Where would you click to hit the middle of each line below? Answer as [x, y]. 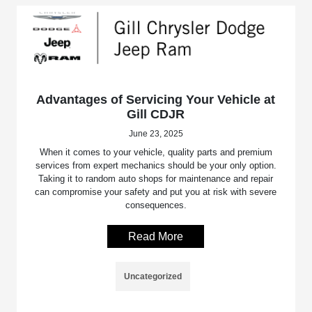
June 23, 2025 [156, 133]
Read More [156, 236]
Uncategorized [153, 276]
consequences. [156, 205]
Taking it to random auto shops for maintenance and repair [156, 178]
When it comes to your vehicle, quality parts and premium [156, 152]
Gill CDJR [156, 114]
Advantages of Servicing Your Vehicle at [156, 99]
